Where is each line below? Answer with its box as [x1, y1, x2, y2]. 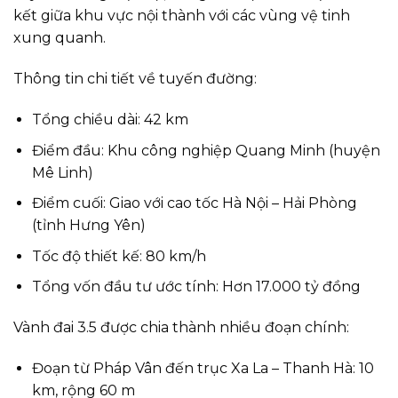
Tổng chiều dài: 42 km [31, 110, 188, 128]
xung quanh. [13, 29, 106, 47]
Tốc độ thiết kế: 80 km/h [31, 247, 206, 265]
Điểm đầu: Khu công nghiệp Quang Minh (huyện [31, 141, 380, 159]
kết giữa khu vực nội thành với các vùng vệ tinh [13, 7, 350, 25]
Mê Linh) [31, 163, 93, 181]
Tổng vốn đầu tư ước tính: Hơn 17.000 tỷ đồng [31, 278, 361, 296]
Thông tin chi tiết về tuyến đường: [13, 70, 257, 88]
